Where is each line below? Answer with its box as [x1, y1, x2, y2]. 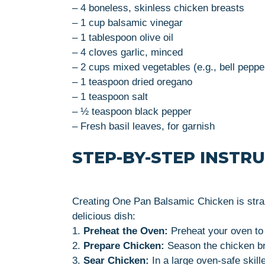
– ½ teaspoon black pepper [72, 105, 192, 117]
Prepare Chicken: [83, 240, 164, 251]
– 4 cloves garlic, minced [72, 46, 183, 58]
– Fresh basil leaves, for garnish [72, 120, 215, 132]
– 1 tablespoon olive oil [72, 31, 173, 43]
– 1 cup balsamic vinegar [72, 17, 183, 28]
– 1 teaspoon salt [72, 91, 148, 102]
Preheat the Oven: [83, 225, 168, 237]
